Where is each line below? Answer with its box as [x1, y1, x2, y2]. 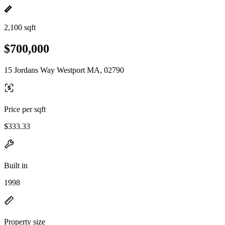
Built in [4, 161, 28, 170]
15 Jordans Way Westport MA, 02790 [4, 65, 124, 74]
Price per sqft [4, 104, 46, 114]
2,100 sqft [4, 23, 36, 32]
